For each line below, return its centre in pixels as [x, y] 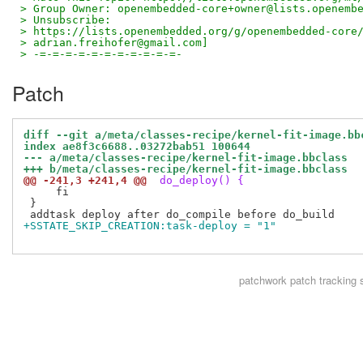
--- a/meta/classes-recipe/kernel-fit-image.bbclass [186, 158]
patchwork [263, 280]
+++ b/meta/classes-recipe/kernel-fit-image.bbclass [186, 169]
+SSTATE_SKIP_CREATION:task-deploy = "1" [150, 226]
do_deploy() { [199, 181]
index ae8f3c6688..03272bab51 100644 [137, 147]
